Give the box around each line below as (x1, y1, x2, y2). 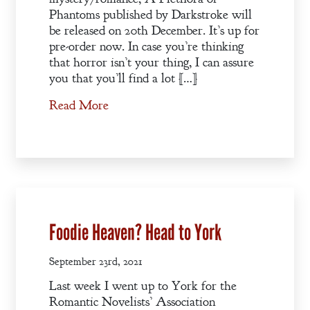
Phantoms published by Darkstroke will (49, 6, 252, 24)
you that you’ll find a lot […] (49, 70, 197, 87)
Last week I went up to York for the (49, 277, 237, 295)
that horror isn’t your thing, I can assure (49, 54, 254, 71)
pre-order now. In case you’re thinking (49, 38, 244, 55)
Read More (49, 97, 109, 114)
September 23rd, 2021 (49, 254, 143, 269)
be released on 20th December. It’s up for (49, 22, 259, 39)
